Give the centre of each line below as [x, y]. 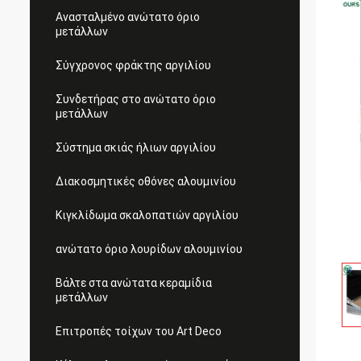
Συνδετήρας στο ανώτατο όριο [136, 99]
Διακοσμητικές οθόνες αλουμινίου [146, 181]
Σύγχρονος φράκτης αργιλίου [133, 65]
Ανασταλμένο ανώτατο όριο [128, 17]
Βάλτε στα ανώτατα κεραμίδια [134, 283]
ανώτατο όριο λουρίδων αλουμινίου [149, 249]
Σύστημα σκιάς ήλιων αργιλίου [136, 147]
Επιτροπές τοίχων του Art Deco [139, 331]
